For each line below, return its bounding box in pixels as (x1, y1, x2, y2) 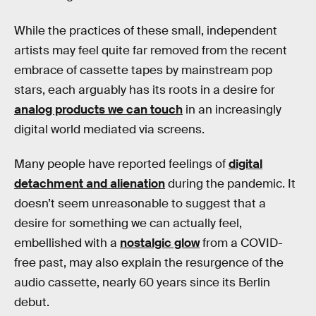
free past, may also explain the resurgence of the (14, 255, 284, 271)
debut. (14, 295, 49, 310)
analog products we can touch (14, 102, 183, 117)
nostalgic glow (120, 236, 200, 251)
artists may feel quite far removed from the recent (14, 42, 287, 58)
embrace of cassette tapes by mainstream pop (14, 62, 272, 78)
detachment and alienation (14, 176, 165, 192)
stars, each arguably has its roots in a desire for (14, 82, 275, 97)
